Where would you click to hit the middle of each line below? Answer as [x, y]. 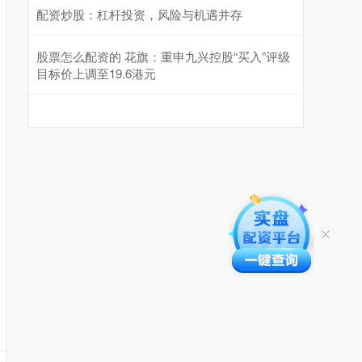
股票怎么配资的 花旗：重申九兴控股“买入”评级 [163, 56]
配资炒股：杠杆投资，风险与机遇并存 [139, 14]
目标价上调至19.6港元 [96, 73]
